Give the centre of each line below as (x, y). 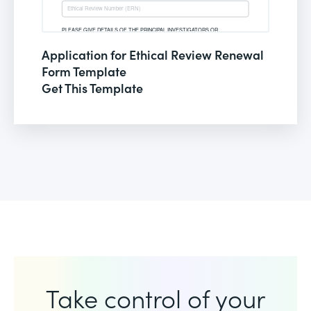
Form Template (84, 71)
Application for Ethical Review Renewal (153, 54)
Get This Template (92, 87)
